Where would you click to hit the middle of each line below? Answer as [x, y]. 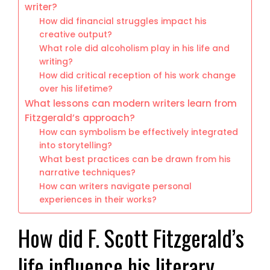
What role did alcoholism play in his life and [135, 48]
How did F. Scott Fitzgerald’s [131, 237]
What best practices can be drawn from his [135, 159]
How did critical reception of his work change [138, 75]
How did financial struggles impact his [123, 21]
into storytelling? [76, 145]
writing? [56, 61]
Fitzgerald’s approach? [80, 118]
